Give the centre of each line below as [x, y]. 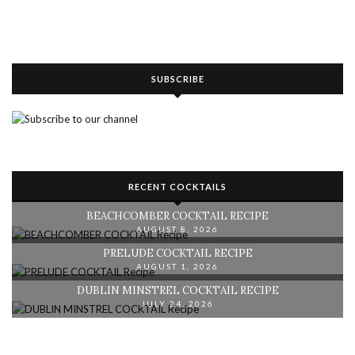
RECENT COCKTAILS [177, 186]
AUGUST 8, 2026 [177, 229]
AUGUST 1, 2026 [177, 267]
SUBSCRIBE [177, 78]
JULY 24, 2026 [177, 304]
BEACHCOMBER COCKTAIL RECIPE [177, 216]
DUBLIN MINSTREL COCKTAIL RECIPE [177, 291]
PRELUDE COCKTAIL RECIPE [177, 254]
